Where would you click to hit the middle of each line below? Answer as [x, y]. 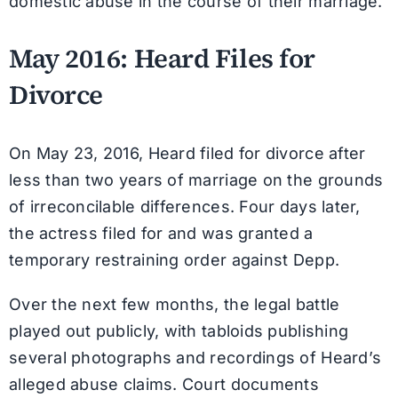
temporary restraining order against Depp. [174, 259]
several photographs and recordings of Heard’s [195, 357]
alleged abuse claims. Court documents [163, 384]
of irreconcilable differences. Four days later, [184, 206]
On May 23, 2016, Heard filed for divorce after [187, 153]
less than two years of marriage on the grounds [196, 179]
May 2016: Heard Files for [162, 59]
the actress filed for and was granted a [161, 233]
